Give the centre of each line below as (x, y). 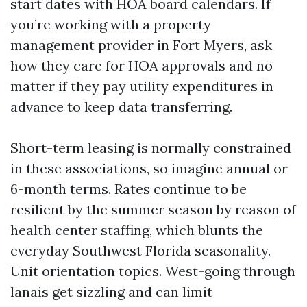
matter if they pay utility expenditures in (142, 86)
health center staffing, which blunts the (137, 230)
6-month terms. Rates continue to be (128, 189)
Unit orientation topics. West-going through (153, 271)
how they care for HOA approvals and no (142, 65)
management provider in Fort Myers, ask (141, 45)
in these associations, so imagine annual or (149, 168)
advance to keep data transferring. (121, 107)
